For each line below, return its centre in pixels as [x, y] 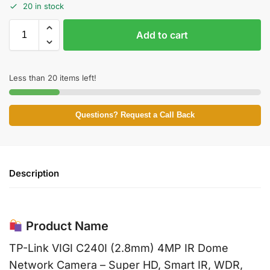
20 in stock [43, 6]
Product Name [65, 226]
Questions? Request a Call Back [135, 115]
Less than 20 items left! [53, 78]
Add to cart [162, 35]
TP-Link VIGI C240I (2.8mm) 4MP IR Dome [119, 248]
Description [34, 174]
